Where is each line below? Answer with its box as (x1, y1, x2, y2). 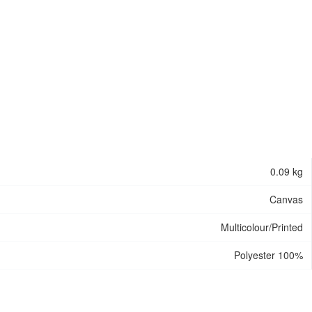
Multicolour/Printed (221, 220, 303, 234)
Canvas (270, 192, 303, 206)
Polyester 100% (234, 248, 303, 262)
